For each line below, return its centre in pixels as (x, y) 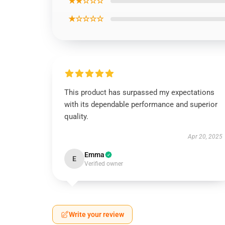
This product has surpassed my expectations (139, 92)
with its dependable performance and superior (141, 104)
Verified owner (104, 164)
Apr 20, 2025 (205, 137)
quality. (76, 117)
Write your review (96, 214)
